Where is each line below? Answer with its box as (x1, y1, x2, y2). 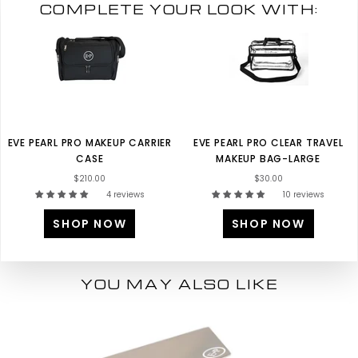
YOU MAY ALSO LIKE (80, 275, 278, 292)
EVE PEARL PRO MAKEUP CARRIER (7, 136, 172, 150)
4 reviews (105, 189, 145, 201)
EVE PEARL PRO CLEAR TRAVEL (193, 136, 344, 150)
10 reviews (283, 189, 325, 201)
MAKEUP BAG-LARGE (216, 152, 321, 166)
